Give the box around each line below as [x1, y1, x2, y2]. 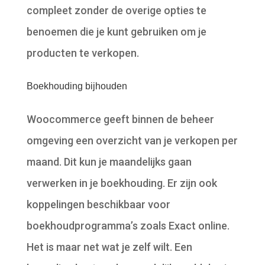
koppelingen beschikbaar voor [26, 198, 170, 211]
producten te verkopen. [26, 47, 139, 60]
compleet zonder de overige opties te [26, 4, 206, 17]
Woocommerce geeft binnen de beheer [26, 113, 214, 126]
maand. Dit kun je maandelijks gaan [26, 156, 192, 169]
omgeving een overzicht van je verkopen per [26, 134, 238, 147]
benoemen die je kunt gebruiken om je [26, 25, 206, 38]
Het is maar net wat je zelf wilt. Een [26, 241, 192, 254]
